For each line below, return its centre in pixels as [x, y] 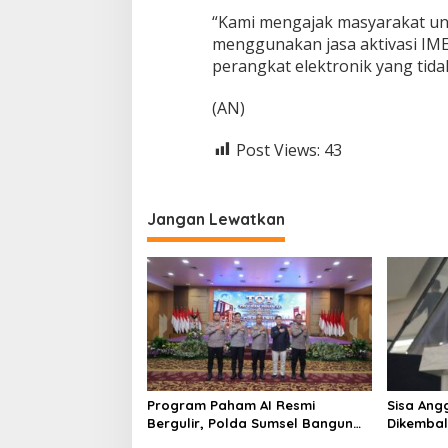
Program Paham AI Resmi [231, 404]
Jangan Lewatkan [216, 219]
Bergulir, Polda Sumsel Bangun [250, 422]
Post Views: [277, 149]
